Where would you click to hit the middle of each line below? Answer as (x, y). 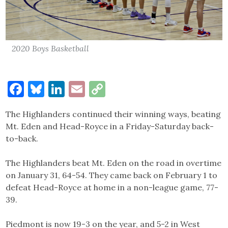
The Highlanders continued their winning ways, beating (113, 114)
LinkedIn (98, 89)
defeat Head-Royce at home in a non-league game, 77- (112, 187)
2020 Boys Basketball (51, 48)
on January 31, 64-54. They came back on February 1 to (112, 175)
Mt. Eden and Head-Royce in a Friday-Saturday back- (110, 126)
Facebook (59, 89)
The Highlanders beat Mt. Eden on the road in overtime (114, 163)
